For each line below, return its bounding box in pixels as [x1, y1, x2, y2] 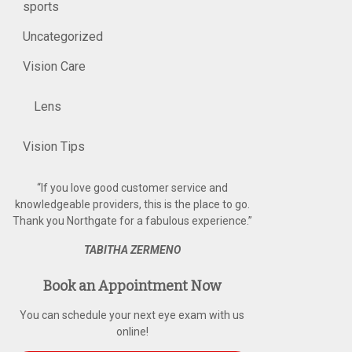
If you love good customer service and [40, 181, 228, 194]
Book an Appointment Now [43, 277, 222, 295]
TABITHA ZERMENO [83, 244, 181, 256]
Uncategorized [23, 29, 103, 44]
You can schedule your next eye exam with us [20, 309, 245, 321]
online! [115, 325, 148, 338]
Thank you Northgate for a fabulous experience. [12, 214, 248, 227]
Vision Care [23, 59, 86, 74]
